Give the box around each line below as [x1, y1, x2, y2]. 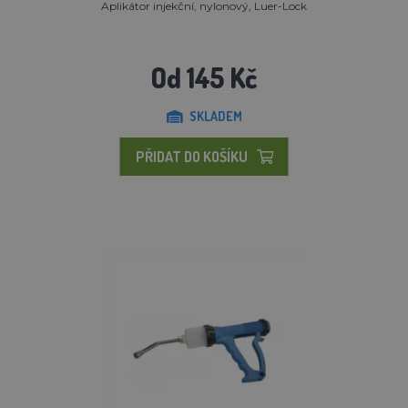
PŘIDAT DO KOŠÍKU [135, 147, 248, 166]
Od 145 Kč [151, 59, 257, 95]
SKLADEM [189, 107, 242, 124]
